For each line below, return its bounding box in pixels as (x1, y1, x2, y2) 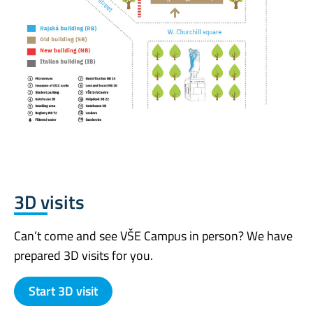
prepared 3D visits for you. (14, 246, 153, 265)
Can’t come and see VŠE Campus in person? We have (14, 226, 293, 246)
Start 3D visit (29, 282, 98, 301)
